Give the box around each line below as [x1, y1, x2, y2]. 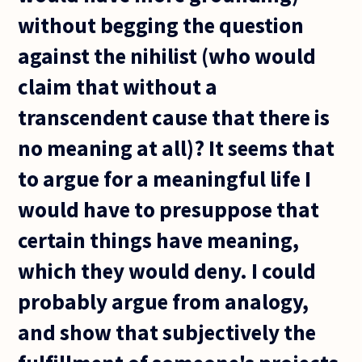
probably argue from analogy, [18, 287, 309, 315]
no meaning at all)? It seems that [18, 133, 335, 162]
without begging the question [18, 11, 305, 39]
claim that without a [18, 72, 218, 100]
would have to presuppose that [18, 195, 320, 223]
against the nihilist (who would [18, 41, 317, 69]
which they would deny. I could [18, 256, 317, 284]
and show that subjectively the [18, 318, 317, 346]
